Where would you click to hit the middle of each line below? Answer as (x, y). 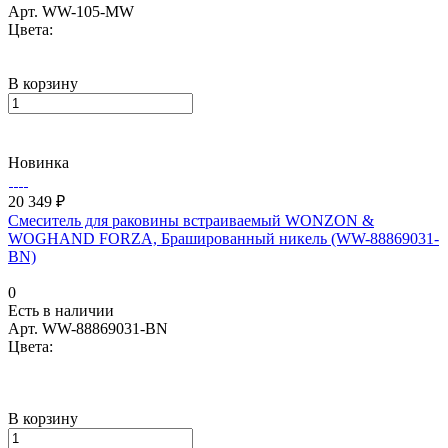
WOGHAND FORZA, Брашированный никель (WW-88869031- (223, 238)
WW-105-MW (88, 11)
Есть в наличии (61, 310)
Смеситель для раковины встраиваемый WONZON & (191, 220)
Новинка (38, 162)
